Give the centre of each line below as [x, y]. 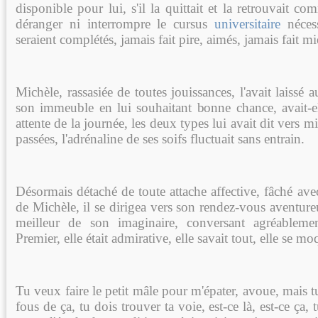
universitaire [247, 23]
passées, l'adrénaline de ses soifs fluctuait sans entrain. [160, 138]
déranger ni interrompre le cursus [115, 23]
